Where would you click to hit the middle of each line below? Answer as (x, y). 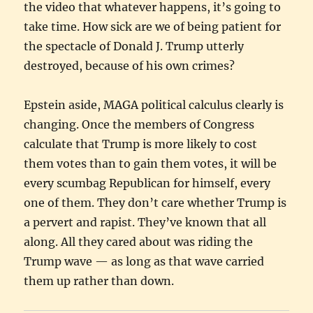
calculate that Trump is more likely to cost (141, 144)
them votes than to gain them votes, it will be (151, 163)
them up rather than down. (99, 281)
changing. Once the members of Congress (139, 124)
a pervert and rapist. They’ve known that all (145, 222)
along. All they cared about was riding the (139, 241)
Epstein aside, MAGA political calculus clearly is (154, 104)
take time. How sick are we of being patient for (153, 26)
